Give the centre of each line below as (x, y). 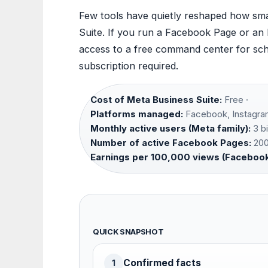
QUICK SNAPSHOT (128, 232)
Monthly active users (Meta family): (170, 129)
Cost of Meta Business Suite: (156, 100)
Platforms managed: (137, 114)
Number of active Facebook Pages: (171, 143)
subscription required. (129, 66)
